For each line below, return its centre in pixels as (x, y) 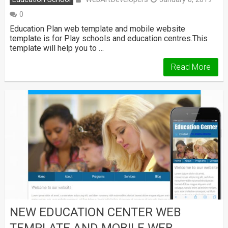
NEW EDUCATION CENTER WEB (95, 212)
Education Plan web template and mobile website (97, 29)
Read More (191, 67)
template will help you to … (56, 48)
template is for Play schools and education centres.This (108, 39)
